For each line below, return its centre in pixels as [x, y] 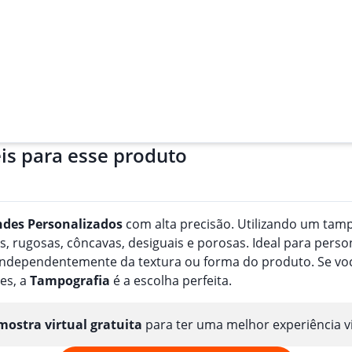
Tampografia [70, 280]
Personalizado [72, 224]
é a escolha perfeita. [171, 280]
